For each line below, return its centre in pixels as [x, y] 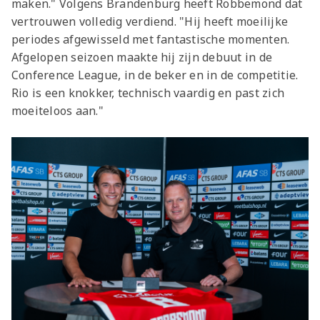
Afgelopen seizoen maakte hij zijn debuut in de [142, 57]
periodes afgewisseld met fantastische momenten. [151, 40]
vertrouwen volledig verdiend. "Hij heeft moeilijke [150, 22]
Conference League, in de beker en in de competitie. [155, 75]
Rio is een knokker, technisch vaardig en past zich [148, 93]
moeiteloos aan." [57, 111]
